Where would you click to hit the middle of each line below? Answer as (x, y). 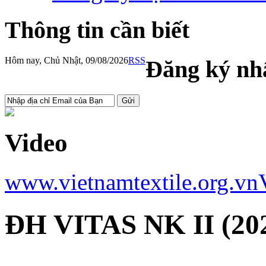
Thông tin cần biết (97, 30)
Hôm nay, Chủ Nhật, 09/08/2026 (66, 60)
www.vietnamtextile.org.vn (132, 182)
